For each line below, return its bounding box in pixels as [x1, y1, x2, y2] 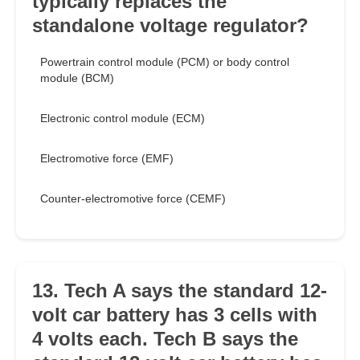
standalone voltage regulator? [32, 14, 309, 37]
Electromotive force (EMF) [40, 152, 174, 166]
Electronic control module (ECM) [40, 112, 205, 125]
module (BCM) [40, 72, 114, 85]
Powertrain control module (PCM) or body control [40, 55, 289, 69]
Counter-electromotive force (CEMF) [40, 192, 226, 206]
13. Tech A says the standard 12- [32, 280, 327, 302]
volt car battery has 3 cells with [32, 304, 317, 326]
